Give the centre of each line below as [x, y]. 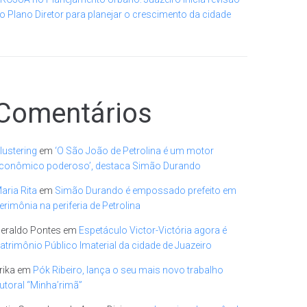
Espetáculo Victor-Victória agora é [153, 230]
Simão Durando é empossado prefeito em [146, 191]
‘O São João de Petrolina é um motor [134, 151]
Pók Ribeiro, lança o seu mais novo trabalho [128, 270]
